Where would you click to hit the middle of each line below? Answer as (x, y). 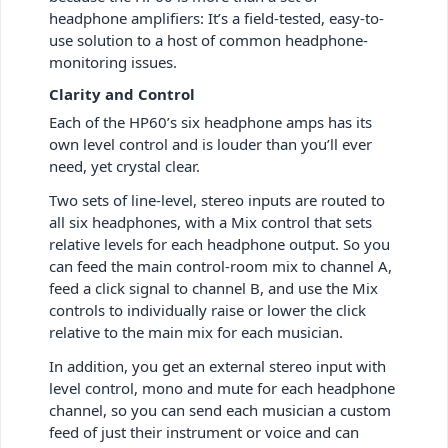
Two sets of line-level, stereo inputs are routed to (217, 199)
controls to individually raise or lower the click (207, 309)
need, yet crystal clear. (124, 165)
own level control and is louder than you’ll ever (210, 143)
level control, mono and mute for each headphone (222, 387)
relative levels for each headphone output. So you (219, 243)
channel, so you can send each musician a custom (220, 409)
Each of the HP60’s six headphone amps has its (210, 121)
